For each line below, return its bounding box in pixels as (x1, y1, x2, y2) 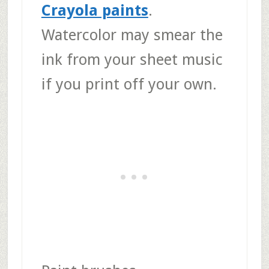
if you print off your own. (41, 74, 217, 93)
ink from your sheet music (41, 50, 223, 68)
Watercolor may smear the (41, 25, 223, 44)
